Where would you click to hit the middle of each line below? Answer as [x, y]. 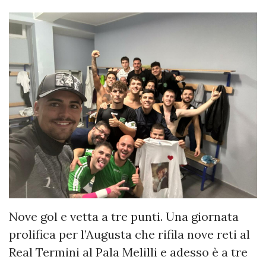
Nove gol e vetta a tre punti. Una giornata [124, 217]
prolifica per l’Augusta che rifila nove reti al [129, 235]
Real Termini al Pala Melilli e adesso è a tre [128, 252]
